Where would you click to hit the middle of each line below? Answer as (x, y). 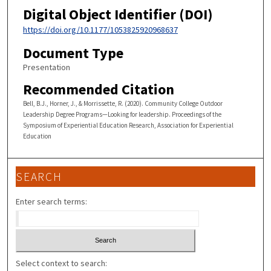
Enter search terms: (52, 201)
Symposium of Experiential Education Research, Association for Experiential (128, 125)
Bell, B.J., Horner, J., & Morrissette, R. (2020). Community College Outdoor (122, 103)
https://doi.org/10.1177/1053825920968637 (100, 30)
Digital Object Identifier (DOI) (118, 15)
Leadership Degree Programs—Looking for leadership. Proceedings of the (122, 114)
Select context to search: (62, 263)
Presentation (46, 67)
